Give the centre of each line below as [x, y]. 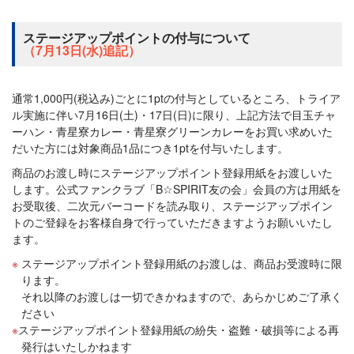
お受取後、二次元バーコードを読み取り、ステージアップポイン [172, 205]
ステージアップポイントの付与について [137, 38]
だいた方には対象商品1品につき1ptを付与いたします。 [150, 148]
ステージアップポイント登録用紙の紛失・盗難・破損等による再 [179, 330]
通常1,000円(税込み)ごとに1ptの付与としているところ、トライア [176, 98]
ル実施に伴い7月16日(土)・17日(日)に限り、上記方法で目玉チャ [174, 115]
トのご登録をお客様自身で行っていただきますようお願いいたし [172, 222]
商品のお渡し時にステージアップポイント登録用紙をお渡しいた [172, 172]
